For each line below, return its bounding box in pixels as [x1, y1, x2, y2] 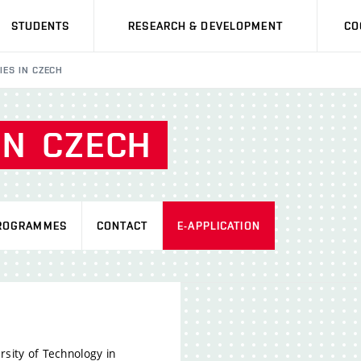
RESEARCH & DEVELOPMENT [128, 19, 283, 32]
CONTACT [97, 219, 147, 232]
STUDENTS [10, 19, 70, 32]
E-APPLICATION [177, 219, 260, 232]
